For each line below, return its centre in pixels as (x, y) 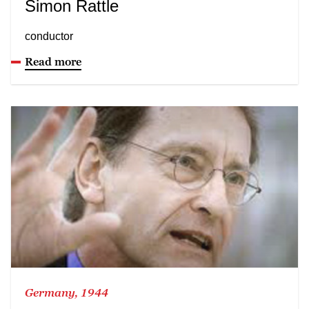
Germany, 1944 (67, 292)
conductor (49, 36)
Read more (53, 61)
